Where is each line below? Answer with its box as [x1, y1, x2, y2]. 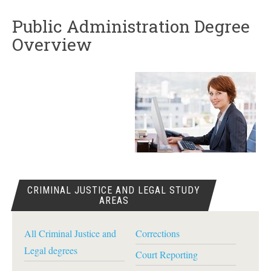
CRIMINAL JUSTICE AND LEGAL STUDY [27, 184, 201, 196]
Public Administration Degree [12, 15, 250, 38]
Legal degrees [24, 244, 77, 256]
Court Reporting [135, 248, 198, 261]
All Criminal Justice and [24, 227, 116, 240]
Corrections [135, 227, 180, 240]
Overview [12, 33, 92, 56]
